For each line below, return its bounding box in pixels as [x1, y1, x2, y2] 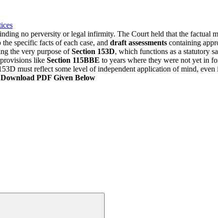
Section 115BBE [45, 55, 100, 64]
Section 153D [72, 47, 115, 55]
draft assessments [110, 38, 167, 47]
